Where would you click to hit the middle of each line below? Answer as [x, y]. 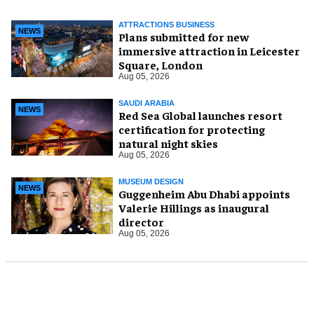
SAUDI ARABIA [146, 103]
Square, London [161, 64]
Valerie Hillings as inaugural [194, 207]
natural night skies [168, 143]
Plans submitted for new [184, 36]
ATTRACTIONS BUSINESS [166, 25]
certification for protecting [192, 129]
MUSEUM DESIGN [151, 182]
